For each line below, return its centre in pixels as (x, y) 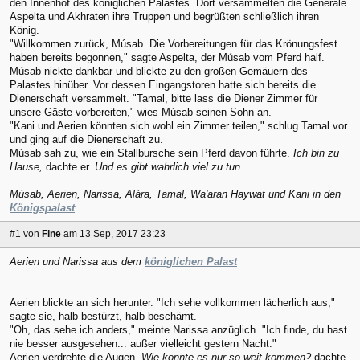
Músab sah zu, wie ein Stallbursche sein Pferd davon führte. (151, 153)
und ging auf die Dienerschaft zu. (86, 139)
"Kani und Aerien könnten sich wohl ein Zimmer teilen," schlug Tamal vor (178, 125)
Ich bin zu (316, 153)
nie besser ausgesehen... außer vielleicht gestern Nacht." (143, 344)
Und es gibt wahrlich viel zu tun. (169, 166)
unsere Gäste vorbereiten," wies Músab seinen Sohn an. (141, 112)
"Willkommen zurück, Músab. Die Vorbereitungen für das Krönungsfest (174, 43)
